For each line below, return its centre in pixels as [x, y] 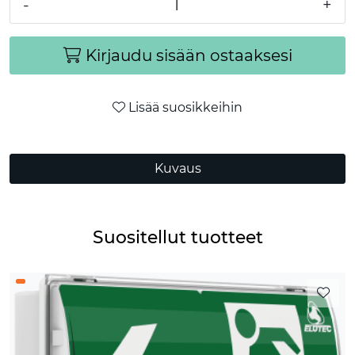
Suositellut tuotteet [177, 237]
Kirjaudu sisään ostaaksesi [189, 56]
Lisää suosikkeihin [185, 108]
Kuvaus [177, 169]
